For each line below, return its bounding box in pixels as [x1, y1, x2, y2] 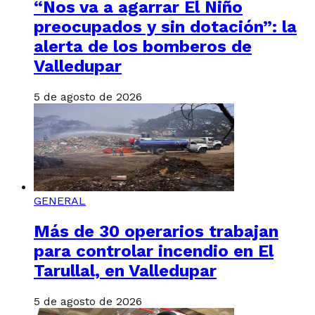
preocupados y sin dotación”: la [34, 17, 297, 37]
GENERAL [34, 194, 86, 208]
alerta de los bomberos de [34, 37, 252, 57]
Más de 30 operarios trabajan [34, 221, 278, 241]
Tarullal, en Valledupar [34, 261, 217, 281]
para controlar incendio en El [34, 241, 274, 261]
